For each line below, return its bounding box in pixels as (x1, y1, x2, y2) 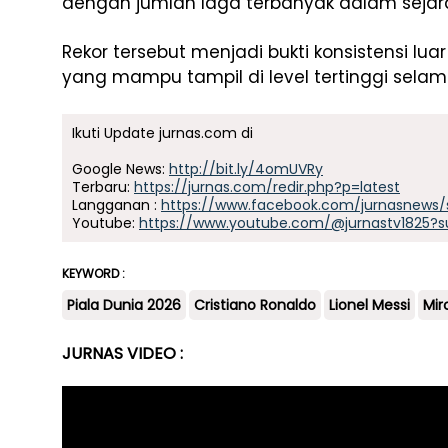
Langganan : (72, 195, 161, 215)
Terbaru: (72, 177, 134, 197)
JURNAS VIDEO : (62, 342, 183, 365)
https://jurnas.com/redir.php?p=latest (134, 177, 400, 197)
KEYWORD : (62, 265, 125, 282)
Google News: (72, 159, 169, 179)
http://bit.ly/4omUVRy (169, 159, 323, 179)
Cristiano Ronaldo (194, 295, 316, 315)
